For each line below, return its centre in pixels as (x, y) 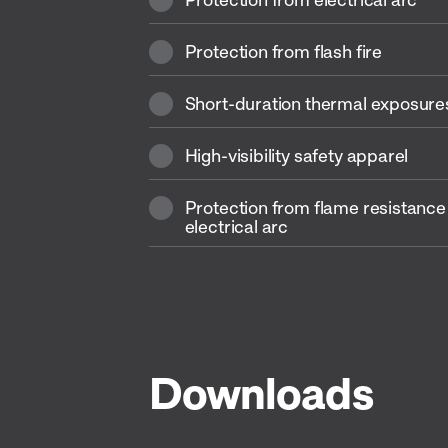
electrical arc (236, 226)
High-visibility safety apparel (296, 155)
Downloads (260, 392)
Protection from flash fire (283, 51)
